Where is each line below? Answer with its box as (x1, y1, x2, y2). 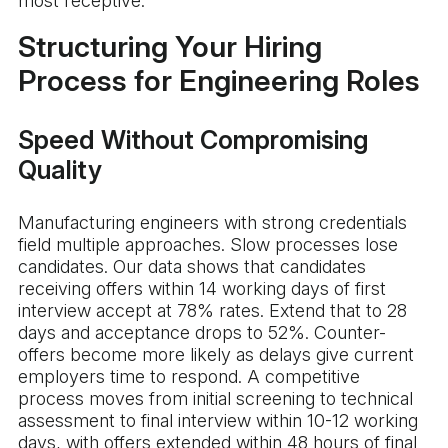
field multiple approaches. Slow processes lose (18, 234, 398, 256)
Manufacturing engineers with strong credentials (18, 212, 407, 234)
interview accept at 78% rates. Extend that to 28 (18, 300, 407, 322)
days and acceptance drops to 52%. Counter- (18, 322, 386, 344)
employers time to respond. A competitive (18, 366, 360, 388)
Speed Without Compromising (18, 125, 369, 156)
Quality (18, 155, 102, 186)
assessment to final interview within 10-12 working (18, 410, 418, 432)
